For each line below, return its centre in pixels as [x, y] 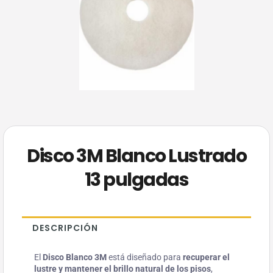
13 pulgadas [136, 180]
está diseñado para [145, 257]
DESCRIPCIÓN [65, 228]
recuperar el [206, 257]
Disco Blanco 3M [75, 257]
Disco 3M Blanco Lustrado [136, 156]
